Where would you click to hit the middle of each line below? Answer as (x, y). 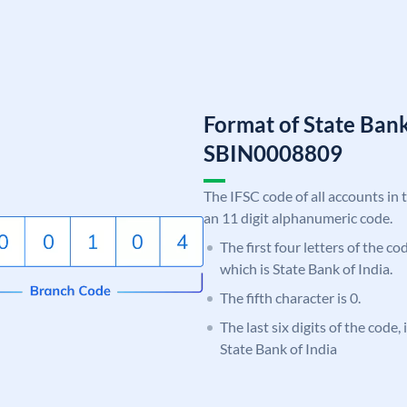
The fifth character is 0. (290, 297)
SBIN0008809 (273, 153)
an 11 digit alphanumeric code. (298, 217)
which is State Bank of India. (306, 268)
